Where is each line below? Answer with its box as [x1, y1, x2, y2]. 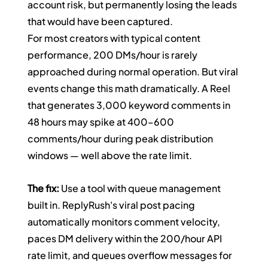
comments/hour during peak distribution [28, 132, 215, 145]
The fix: [28, 182, 60, 195]
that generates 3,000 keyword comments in [28, 99, 233, 112]
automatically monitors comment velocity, [28, 215, 223, 229]
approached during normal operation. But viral [28, 65, 240, 78]
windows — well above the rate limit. [28, 149, 193, 162]
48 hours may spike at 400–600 [28, 115, 176, 129]
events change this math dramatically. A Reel [28, 82, 233, 95]
